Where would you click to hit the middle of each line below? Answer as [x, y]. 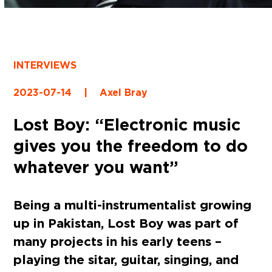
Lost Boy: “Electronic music [127, 125]
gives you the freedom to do [131, 146]
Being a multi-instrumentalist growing [133, 205]
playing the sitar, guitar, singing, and [126, 260]
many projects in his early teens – [118, 242]
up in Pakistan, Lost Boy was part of [126, 223]
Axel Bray [124, 93]
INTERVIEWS [45, 66]
